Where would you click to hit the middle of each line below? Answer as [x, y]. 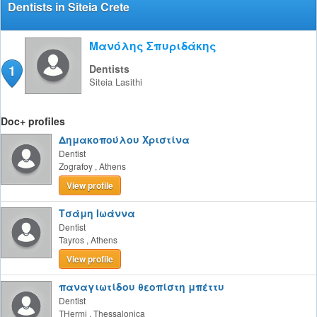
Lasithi [129, 82]
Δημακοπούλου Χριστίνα [124, 139]
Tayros [71, 240]
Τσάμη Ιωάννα [97, 213]
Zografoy [76, 166]
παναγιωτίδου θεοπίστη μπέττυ [142, 287]
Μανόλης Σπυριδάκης [153, 46]
